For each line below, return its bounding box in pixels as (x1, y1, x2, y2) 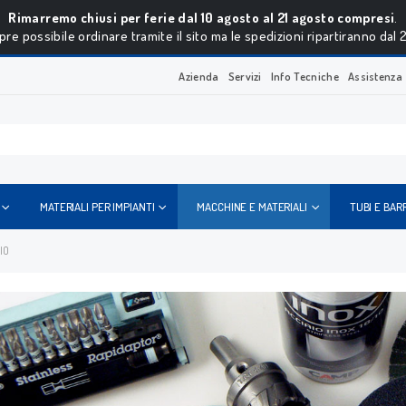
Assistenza (347, 68, 403, 83)
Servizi (227, 68, 262, 83)
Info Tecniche (270, 68, 339, 83)
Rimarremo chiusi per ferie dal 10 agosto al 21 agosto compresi (8, 9, 395, 26)
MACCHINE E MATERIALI (197, 199, 307, 215)
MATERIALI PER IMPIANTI (40, 199, 155, 215)
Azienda (179, 68, 219, 83)
